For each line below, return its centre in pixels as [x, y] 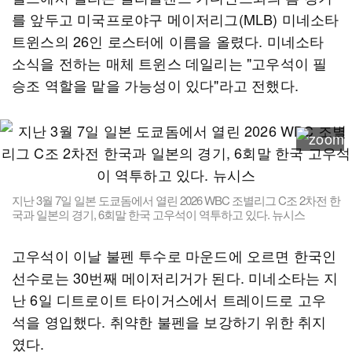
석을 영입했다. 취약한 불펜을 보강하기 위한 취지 [169, 321]
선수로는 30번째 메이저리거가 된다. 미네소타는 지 [175, 277]
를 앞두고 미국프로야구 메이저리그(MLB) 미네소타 [176, 19]
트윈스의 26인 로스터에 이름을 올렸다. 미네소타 [168, 41]
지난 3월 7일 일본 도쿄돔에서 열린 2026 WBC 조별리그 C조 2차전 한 [176, 200]
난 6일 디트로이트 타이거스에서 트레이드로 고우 [169, 299]
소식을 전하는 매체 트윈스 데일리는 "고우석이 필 [170, 63]
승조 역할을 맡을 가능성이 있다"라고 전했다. [156, 85]
